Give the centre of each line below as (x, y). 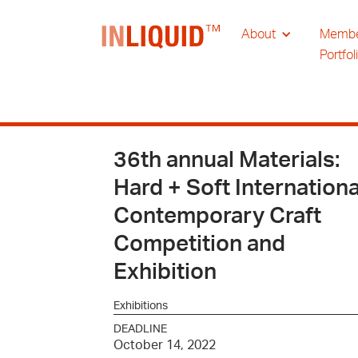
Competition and (199, 244)
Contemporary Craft (217, 216)
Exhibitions (141, 306)
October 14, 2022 (165, 345)
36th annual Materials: (227, 160)
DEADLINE (140, 329)
